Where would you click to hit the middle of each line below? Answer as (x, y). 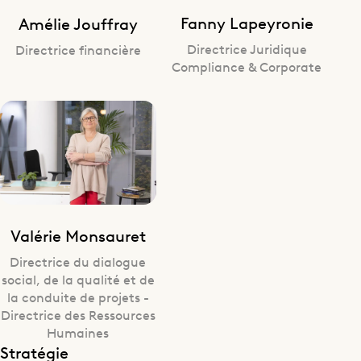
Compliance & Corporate (247, 66)
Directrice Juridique (247, 49)
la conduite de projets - (78, 297)
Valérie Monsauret (78, 235)
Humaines (78, 332)
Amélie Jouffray (78, 23)
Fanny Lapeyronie (247, 23)
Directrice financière (78, 49)
